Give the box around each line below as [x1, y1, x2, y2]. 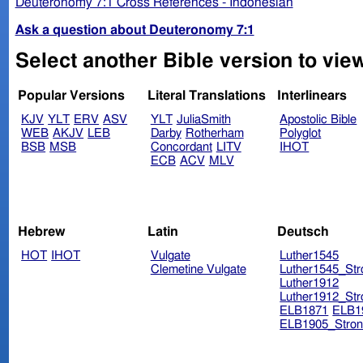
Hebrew [18, 224, 66, 238]
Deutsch [276, 224, 329, 238]
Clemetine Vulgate [150, 263, 246, 275]
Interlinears [276, 89, 347, 103]
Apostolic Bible [280, 113, 357, 126]
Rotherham [185, 127, 244, 140]
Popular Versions [18, 89, 126, 103]
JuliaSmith [176, 113, 231, 126]
